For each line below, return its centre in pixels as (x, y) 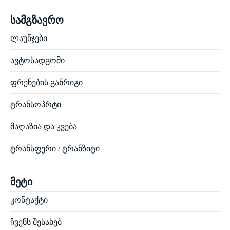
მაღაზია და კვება (44, 127)
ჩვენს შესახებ (36, 222)
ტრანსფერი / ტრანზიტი (55, 149)
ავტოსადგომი (37, 61)
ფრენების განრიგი (46, 83)
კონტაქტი (29, 200)
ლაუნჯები (29, 39)
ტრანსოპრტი (36, 105)
